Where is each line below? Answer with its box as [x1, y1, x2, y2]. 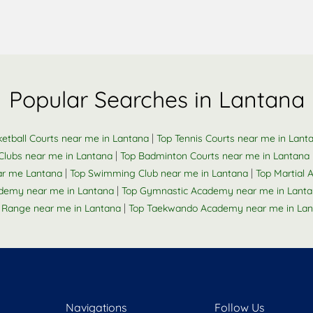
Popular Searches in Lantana [8, 85, 305, 113]
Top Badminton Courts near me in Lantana [120, 150, 310, 162]
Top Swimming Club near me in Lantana [70, 167, 248, 180]
